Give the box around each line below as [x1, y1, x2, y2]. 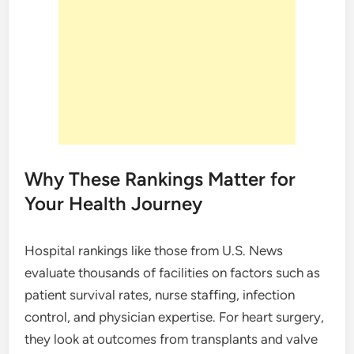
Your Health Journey [24, 192, 203, 215]
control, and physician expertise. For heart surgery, [24, 309, 325, 325]
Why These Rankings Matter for [24, 168, 296, 190]
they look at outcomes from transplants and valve [24, 331, 318, 347]
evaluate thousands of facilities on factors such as [24, 265, 321, 281]
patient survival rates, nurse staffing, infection [24, 287, 296, 303]
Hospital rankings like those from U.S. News [24, 243, 284, 258]
